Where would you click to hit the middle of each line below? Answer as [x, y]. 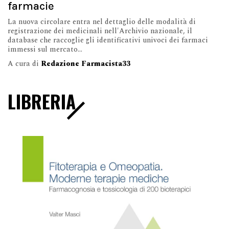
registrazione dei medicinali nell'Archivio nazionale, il [100, 31]
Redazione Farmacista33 [86, 63]
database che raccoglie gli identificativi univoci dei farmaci [108, 40]
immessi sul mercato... [45, 49]
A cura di [24, 63]
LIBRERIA [42, 101]
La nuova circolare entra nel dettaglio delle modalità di [102, 21]
